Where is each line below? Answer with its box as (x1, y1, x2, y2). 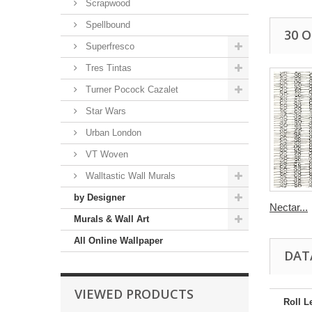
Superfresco (83, 41, 134, 52)
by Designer (74, 192, 125, 203)
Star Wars (83, 106, 126, 116)
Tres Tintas (83, 63, 132, 73)
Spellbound (83, 19, 130, 30)
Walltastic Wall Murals (83, 171, 175, 181)
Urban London (83, 127, 141, 138)
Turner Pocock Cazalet (83, 84, 178, 95)
